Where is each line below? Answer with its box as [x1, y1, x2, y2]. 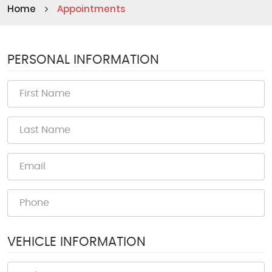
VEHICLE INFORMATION [7, 236, 146, 248]
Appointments [57, 2, 125, 15]
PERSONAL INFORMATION [7, 53, 159, 66]
